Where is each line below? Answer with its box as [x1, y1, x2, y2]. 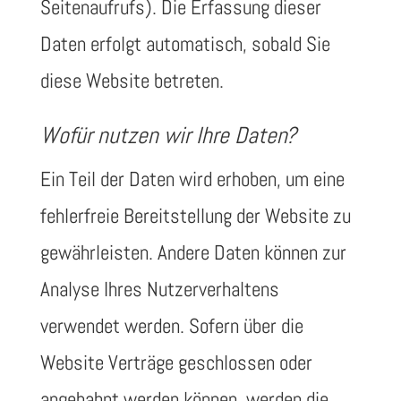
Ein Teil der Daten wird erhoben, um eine [39, 166, 345, 192]
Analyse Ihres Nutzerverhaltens [39, 276, 279, 303]
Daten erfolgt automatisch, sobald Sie [39, 30, 330, 57]
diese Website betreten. [39, 67, 224, 94]
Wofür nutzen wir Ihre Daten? [39, 121, 296, 150]
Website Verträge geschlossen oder [39, 349, 312, 376]
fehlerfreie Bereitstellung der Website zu [39, 202, 351, 229]
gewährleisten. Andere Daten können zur [39, 239, 346, 266]
